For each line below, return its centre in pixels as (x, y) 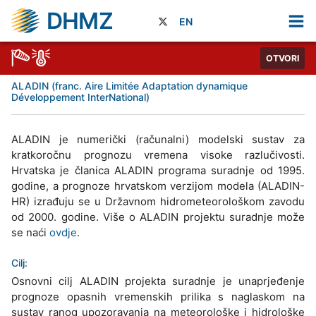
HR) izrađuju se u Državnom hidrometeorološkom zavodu (158, 202)
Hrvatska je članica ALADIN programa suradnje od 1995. (158, 171)
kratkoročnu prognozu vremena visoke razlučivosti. (158, 155)
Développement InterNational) (80, 97)
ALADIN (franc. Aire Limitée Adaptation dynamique (129, 86)
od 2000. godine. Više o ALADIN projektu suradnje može (158, 217)
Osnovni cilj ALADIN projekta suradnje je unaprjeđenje (158, 281)
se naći (30, 233)
